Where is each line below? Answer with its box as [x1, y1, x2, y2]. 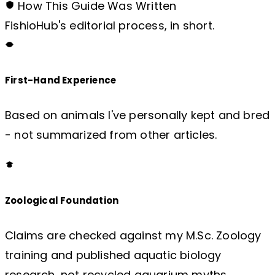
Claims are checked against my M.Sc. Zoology [5, 228, 261, 244]
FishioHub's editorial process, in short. [5, 18, 214, 34]
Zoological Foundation [5, 194, 119, 207]
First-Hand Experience [5, 74, 117, 87]
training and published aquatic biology [5, 247, 222, 263]
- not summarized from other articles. [5, 127, 217, 143]
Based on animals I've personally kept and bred [5, 107, 270, 123]
